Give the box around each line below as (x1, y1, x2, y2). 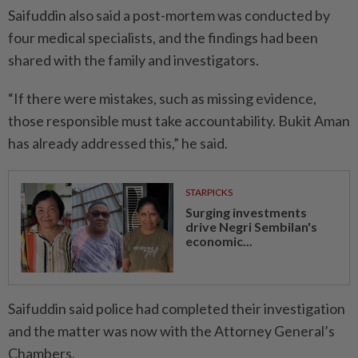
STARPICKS (185, 186, 233, 198)
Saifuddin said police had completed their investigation (8, 300, 345, 318)
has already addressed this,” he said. (8, 134, 228, 152)
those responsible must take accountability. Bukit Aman (8, 112, 350, 129)
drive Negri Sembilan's (185, 219, 317, 234)
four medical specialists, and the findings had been (8, 29, 318, 46)
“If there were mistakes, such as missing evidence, (8, 89, 316, 107)
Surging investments (185, 205, 307, 220)
